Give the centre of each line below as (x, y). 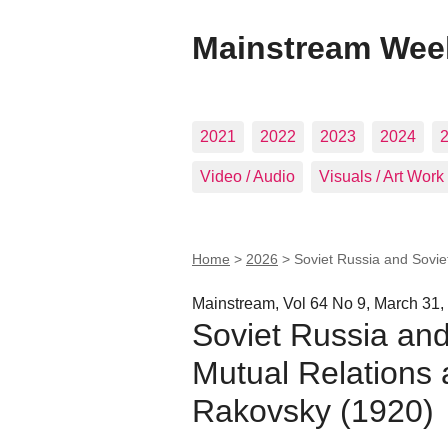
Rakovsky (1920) (313, 410)
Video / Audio (247, 176)
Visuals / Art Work (381, 176)
